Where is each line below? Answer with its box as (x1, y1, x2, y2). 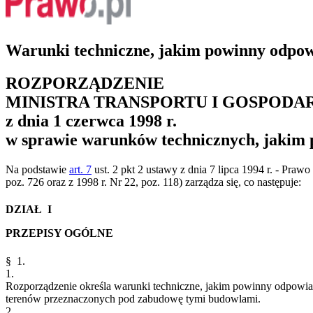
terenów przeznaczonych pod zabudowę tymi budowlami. (6, 292, 261, 305)
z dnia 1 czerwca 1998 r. (6, 112, 177, 131)
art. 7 (69, 163, 92, 176)
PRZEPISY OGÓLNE (6, 227, 113, 240)
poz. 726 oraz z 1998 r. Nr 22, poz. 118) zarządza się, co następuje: (6, 176, 301, 189)
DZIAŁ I (6, 203, 52, 216)
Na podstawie (6, 163, 69, 176)
